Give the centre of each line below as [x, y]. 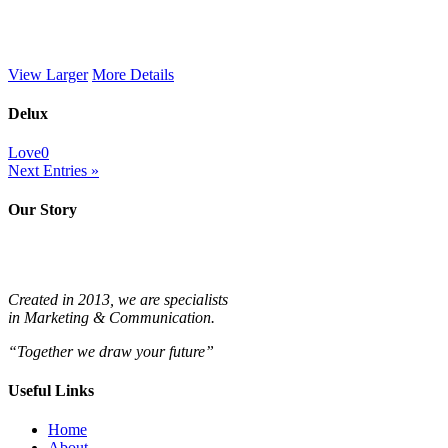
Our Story [42, 210]
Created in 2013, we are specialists [118, 299]
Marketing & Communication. [119, 317]
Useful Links [51, 390]
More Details [133, 74]
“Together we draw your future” [111, 351]
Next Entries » [53, 171]
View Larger [48, 74]
